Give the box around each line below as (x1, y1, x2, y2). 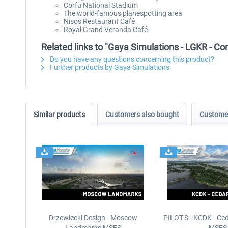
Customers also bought (105, 110, 179, 119)
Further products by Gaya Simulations (48, 63, 169, 71)
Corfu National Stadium (64, 1, 138, 9)
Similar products (34, 110, 85, 119)
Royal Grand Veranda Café (64, 25, 148, 34)
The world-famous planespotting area (64, 9, 182, 17)
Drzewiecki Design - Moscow (49, 214, 138, 222)
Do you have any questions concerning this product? (48, 55, 214, 63)
